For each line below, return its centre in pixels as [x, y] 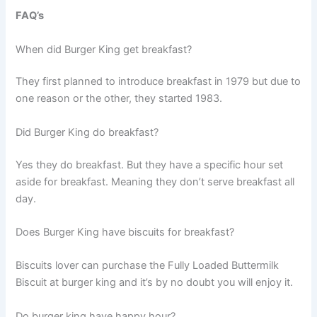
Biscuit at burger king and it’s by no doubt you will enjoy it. [156, 283]
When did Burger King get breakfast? [104, 49]
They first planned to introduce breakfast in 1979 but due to [158, 82]
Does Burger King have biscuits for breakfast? [125, 232]
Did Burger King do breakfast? [87, 132]
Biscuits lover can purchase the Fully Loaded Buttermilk [148, 266]
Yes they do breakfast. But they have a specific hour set [150, 165]
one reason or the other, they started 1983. [119, 99]
